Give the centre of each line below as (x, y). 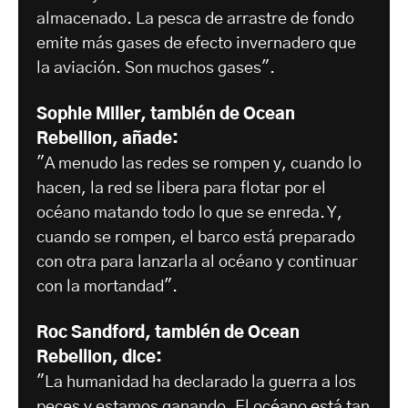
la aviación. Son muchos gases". (156, 69)
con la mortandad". (107, 287)
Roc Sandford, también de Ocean (168, 334)
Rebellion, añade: (107, 140)
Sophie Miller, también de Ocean (166, 115)
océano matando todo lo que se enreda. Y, (189, 214)
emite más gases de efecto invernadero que (196, 44)
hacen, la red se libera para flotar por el (181, 189)
